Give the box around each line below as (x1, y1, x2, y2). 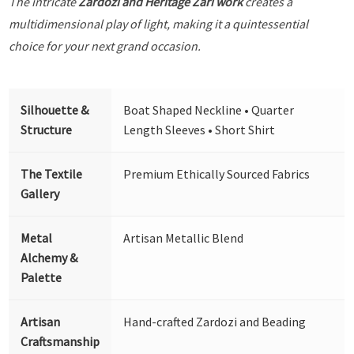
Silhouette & (21, 101, 89, 118)
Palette (21, 269, 62, 285)
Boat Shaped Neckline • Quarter (123, 101, 295, 118)
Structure (21, 121, 73, 137)
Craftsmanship (21, 333, 100, 349)
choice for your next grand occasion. (9, 37, 201, 54)
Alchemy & (21, 249, 78, 265)
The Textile (21, 165, 83, 182)
